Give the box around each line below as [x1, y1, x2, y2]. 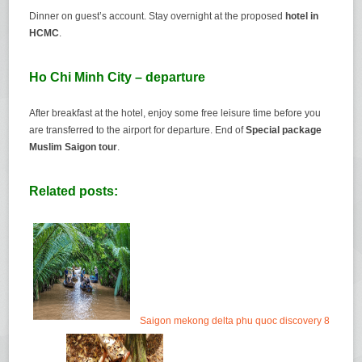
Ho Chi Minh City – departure [29, 70, 206, 85]
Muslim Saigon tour [29, 141, 118, 154]
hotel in [285, 11, 319, 23]
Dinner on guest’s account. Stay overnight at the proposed [29, 11, 286, 23]
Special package [246, 124, 322, 137]
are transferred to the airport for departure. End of [29, 124, 246, 137]
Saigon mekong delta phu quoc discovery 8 [140, 315, 330, 327]
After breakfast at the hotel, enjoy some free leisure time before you [29, 107, 322, 120]
